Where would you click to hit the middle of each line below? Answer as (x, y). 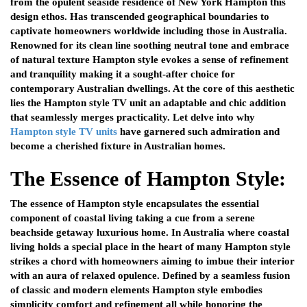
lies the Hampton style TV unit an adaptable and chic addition (148, 103)
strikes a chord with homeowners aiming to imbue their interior (152, 261)
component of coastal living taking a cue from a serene (133, 218)
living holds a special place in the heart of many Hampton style (150, 247)
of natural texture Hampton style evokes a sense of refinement (149, 60)
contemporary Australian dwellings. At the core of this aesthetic (152, 89)
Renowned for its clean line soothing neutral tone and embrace (150, 46)
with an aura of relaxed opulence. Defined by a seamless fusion (150, 276)
